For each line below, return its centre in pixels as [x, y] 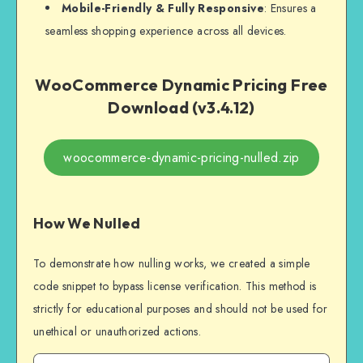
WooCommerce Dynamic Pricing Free [181, 84]
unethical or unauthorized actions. [117, 332]
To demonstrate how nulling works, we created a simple [172, 264]
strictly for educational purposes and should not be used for [181, 309]
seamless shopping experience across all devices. [166, 31]
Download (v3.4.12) [181, 107]
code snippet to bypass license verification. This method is [175, 286]
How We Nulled [87, 224]
